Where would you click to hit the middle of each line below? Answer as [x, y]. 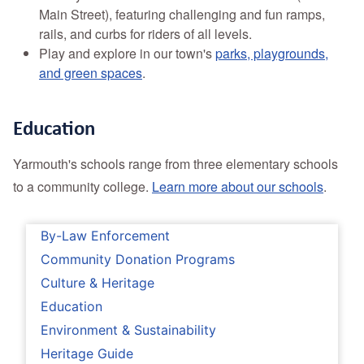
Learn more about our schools [238, 187]
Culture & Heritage [97, 283]
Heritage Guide [87, 354]
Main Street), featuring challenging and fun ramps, [182, 15]
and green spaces [91, 73]
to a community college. [82, 187]
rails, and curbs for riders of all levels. [145, 34]
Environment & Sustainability [128, 330]
